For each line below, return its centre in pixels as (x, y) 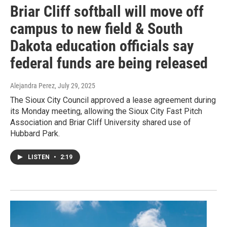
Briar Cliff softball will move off (107, 12)
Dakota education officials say (102, 46)
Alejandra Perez (32, 86)
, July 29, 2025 (75, 86)
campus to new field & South (97, 29)
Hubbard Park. (35, 134)
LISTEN (40, 157)
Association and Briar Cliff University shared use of (101, 123)
